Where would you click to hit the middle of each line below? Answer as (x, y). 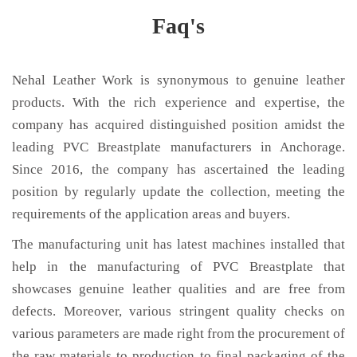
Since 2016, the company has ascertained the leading (178, 169)
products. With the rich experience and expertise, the (178, 102)
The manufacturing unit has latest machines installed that (178, 244)
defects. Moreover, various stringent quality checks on (178, 311)
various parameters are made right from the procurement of (178, 333)
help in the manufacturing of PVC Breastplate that (178, 267)
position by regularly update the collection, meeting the (178, 192)
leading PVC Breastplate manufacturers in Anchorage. (178, 147)
